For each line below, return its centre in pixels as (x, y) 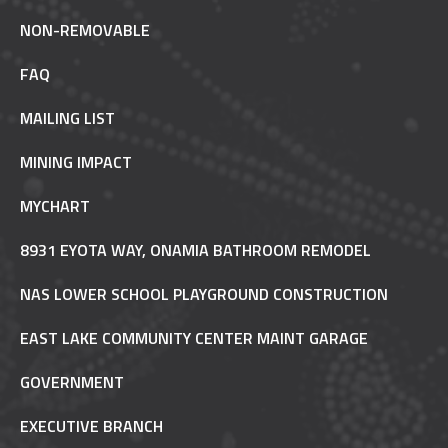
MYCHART (55, 206)
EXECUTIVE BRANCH (91, 426)
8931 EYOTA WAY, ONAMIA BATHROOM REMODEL (195, 250)
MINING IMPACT (76, 162)
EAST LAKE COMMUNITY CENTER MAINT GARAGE (194, 338)
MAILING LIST (67, 118)
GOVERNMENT (72, 382)
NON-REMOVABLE (85, 30)
